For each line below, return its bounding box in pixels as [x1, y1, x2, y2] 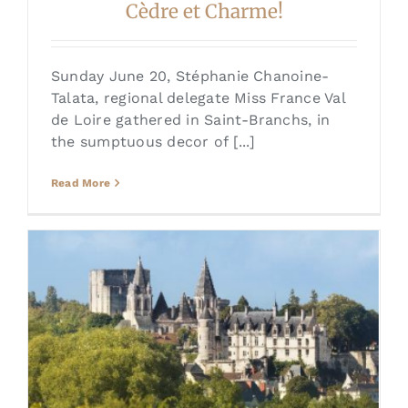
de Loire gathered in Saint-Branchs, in [50, 111, 331, 129]
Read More [50, 177, 111, 190]
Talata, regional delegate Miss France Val [50, 89, 345, 107]
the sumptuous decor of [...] [50, 133, 256, 151]
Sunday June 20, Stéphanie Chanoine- [50, 67, 330, 86]
